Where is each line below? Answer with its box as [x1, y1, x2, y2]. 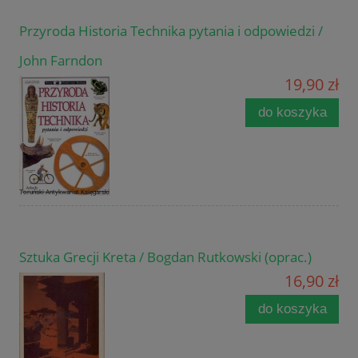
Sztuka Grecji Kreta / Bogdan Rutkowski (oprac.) [19, 248, 312, 267]
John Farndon [19, 51, 102, 70]
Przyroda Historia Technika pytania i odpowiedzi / [19, 22, 323, 41]
